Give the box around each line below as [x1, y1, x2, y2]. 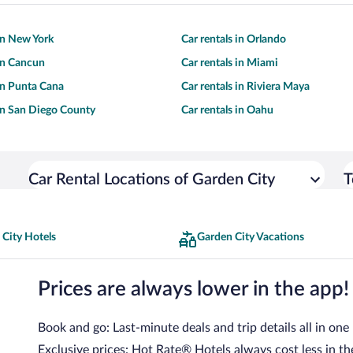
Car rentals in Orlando [181, 33, 286, 45]
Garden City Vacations [197, 231, 304, 243]
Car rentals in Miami [181, 57, 278, 69]
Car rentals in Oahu [181, 104, 273, 116]
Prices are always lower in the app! [38, 279, 349, 300]
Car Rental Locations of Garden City [28, 171, 275, 188]
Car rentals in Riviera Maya [181, 80, 310, 92]
